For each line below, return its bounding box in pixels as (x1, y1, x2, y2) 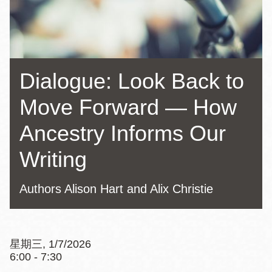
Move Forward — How (19, 94, 237, 120)
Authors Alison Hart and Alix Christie (19, 182, 213, 195)
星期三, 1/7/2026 (10, 237, 91, 250)
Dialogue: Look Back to (19, 68, 244, 93)
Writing (19, 146, 87, 172)
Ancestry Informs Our (19, 120, 226, 146)
